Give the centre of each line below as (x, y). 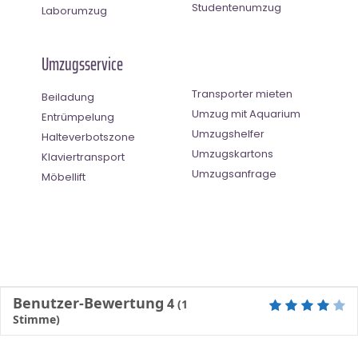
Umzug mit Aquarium (246, 113)
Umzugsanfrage (234, 173)
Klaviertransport (83, 157)
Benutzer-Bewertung (88, 302)
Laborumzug (74, 10)
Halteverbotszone (88, 137)
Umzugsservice (82, 64)
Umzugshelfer (228, 133)
